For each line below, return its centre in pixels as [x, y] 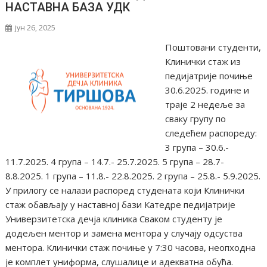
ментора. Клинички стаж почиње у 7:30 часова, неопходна [131, 247]
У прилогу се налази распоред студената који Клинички [125, 190]
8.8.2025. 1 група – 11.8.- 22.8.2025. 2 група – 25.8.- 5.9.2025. [133, 176]
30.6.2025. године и [207, 90]
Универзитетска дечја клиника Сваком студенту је [114, 218]
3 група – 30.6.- [197, 147]
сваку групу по [195, 118]
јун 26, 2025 [35, 27]
